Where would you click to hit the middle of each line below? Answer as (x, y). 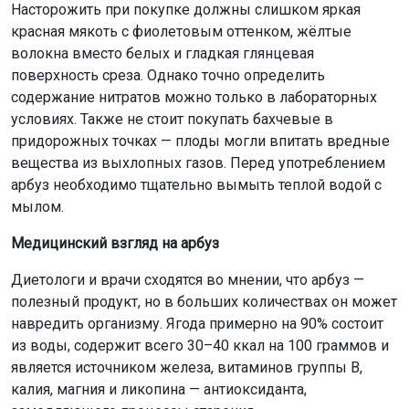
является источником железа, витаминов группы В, (187, 368)
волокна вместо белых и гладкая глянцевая (163, 54)
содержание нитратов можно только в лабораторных (194, 98)
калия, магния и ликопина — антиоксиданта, (159, 390)
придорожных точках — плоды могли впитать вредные (200, 142)
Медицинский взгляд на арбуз (115, 244)
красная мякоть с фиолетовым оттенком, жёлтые (181, 32)
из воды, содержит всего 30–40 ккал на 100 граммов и (200, 346)
